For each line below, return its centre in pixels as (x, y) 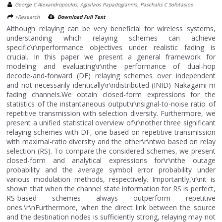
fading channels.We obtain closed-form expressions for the (111, 94)
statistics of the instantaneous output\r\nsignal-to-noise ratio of (111, 104)
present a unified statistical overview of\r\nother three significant (111, 122)
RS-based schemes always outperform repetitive (111, 198)
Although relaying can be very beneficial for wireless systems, (111, 28)
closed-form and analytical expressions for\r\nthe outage (111, 160)
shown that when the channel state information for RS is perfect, (111, 188)
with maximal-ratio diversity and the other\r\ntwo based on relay (111, 141)
